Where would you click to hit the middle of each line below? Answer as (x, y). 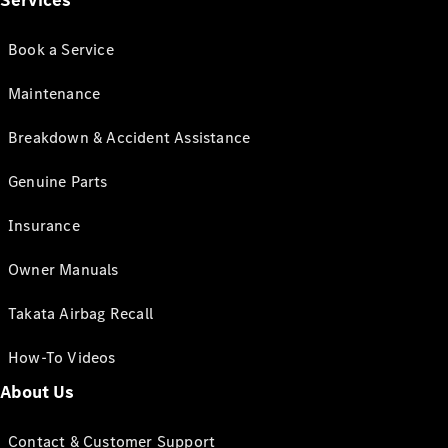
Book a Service (61, 49)
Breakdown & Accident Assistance (129, 137)
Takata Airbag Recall (80, 313)
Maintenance (54, 93)
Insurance (44, 225)
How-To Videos (62, 357)
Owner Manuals (63, 269)
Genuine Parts (58, 181)
